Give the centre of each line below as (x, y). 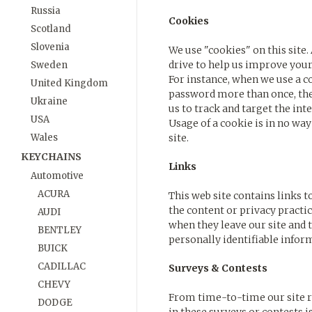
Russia (46, 11)
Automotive (57, 176)
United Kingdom (69, 83)
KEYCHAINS (51, 157)
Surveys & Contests (218, 268)
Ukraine (49, 101)
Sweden (49, 65)
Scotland (51, 29)
